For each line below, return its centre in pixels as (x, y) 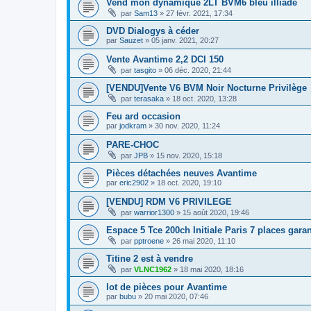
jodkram (133, 126)
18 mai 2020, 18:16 (212, 270)
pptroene (149, 241)
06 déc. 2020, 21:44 (198, 70)
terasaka (149, 99)
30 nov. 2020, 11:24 (187, 126)
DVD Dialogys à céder (153, 31)
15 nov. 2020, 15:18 (189, 156)
